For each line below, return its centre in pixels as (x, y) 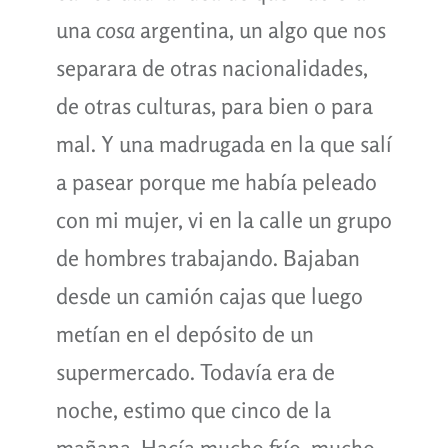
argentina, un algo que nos (260, 29)
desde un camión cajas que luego (209, 295)
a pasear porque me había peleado (216, 181)
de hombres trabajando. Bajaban (207, 257)
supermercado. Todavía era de (195, 371)
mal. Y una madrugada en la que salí (223, 143)
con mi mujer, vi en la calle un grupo (223, 219)
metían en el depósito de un (184, 333)
